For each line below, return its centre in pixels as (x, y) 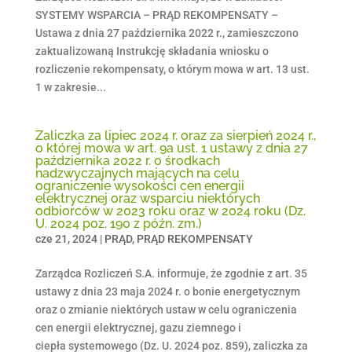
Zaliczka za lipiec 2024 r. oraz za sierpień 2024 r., (175, 136)
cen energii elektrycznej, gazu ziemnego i (138, 328)
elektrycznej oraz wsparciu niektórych (147, 198)
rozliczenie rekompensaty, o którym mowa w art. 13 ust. (172, 69)
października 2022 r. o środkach (127, 161)
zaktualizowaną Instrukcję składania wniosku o (152, 51)
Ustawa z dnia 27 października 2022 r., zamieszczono (167, 33)
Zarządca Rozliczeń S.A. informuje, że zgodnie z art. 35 (171, 273)
